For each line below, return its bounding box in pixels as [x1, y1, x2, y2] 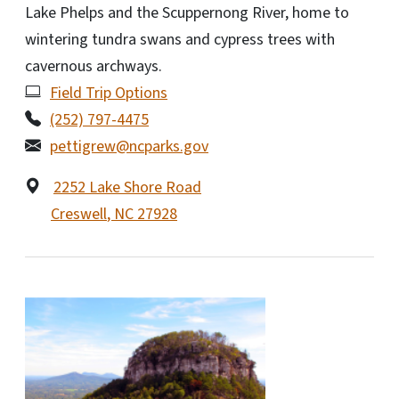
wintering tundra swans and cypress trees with [25, 28, 335, 51]
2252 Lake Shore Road [53, 175, 201, 199]
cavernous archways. [25, 54, 162, 77]
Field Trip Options [50, 81, 167, 104]
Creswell [51, 202, 107, 225]
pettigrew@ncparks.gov [50, 134, 208, 158]
